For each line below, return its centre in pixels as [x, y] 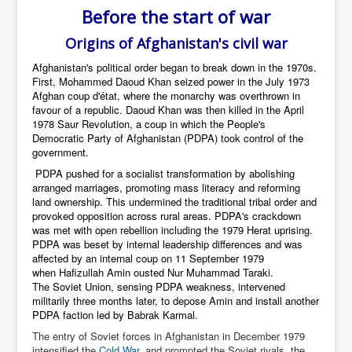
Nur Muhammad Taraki [219, 272]
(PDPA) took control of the [242, 137]
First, [46, 81]
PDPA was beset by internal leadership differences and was [167, 244]
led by [110, 314]
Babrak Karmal [161, 314]
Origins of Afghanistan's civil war [176, 43]
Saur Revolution [93, 123]
